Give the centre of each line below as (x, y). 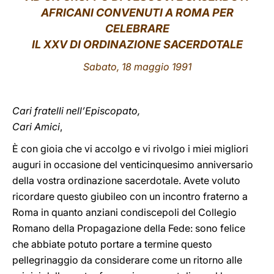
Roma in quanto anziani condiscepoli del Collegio (124, 212)
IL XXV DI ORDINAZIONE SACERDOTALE (137, 44)
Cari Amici (36, 127)
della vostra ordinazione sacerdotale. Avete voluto (126, 180)
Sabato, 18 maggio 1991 (137, 67)
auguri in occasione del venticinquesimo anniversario (133, 165)
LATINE (210, 20)
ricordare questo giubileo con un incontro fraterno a (130, 196)
